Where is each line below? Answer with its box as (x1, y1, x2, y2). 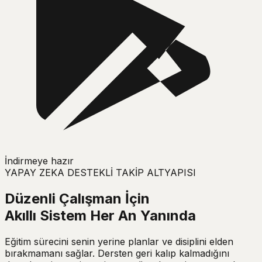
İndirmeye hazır (5, 154, 74, 167)
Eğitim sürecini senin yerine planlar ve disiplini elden (5, 235, 233, 247)
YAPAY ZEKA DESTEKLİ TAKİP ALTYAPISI (5, 166, 196, 178)
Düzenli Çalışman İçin (5, 189, 150, 207)
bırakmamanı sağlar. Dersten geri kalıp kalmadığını (5, 247, 229, 259)
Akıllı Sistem (5, 206, 87, 224)
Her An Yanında (90, 206, 196, 224)
